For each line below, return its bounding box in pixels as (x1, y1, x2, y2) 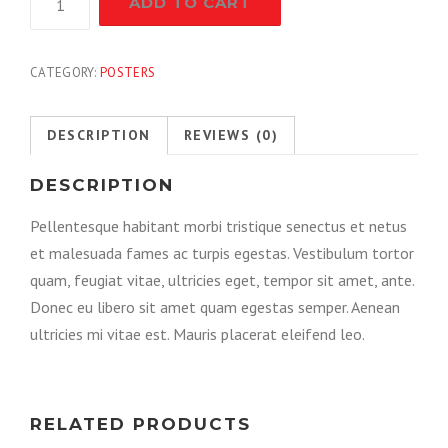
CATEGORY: (30, 64, 101, 82)
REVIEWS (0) (183, 126, 278, 145)
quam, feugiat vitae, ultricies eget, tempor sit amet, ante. (30, 270, 414, 291)
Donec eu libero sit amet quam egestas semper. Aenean (30, 297, 400, 318)
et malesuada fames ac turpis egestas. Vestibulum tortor (30, 243, 414, 264)
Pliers (29, 10, 67, 31)
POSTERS (100, 64, 156, 82)
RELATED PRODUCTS (30, 414, 251, 435)
